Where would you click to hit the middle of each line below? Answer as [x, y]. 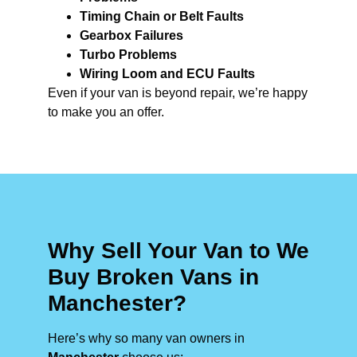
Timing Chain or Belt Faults [162, 16]
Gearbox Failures [131, 35]
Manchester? [117, 303]
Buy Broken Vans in [153, 277]
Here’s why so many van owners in [146, 338]
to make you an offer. [106, 112]
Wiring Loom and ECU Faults [167, 73]
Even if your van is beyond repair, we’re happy [178, 92]
